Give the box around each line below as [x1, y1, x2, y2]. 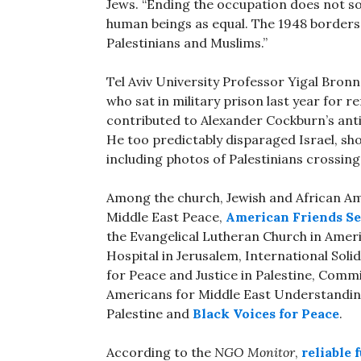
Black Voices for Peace [193, 305, 339, 322]
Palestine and [106, 305, 193, 322]
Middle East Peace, [106, 209, 226, 226]
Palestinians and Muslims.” [106, 35, 268, 52]
